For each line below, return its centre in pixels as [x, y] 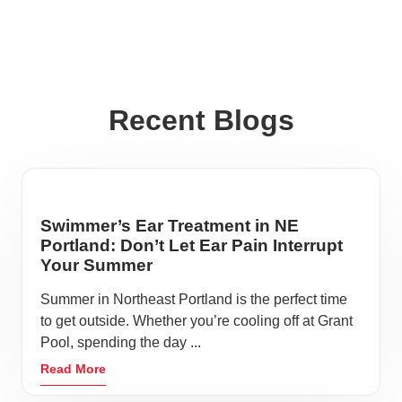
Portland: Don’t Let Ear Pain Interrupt [192, 245]
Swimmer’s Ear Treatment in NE [170, 226]
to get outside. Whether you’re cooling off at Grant [197, 321]
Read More [73, 369]
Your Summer [96, 265]
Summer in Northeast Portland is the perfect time [194, 299]
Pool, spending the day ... [121, 342]
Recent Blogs [201, 120]
